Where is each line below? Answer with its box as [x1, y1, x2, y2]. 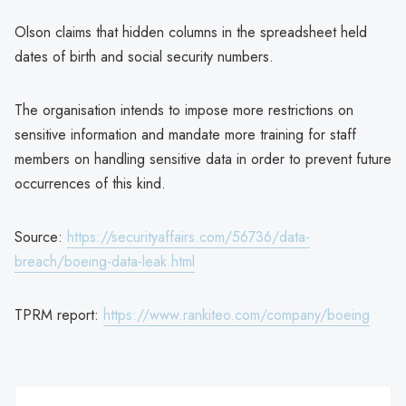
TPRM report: [14, 304, 103, 325]
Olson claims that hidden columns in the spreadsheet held [14, 21, 367, 43]
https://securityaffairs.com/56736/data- [67, 226, 310, 247]
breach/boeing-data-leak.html [14, 250, 195, 272]
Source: [14, 226, 67, 247]
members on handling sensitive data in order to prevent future [14, 148, 391, 169]
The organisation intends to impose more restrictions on [14, 99, 353, 121]
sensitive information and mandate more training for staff [14, 123, 356, 145]
